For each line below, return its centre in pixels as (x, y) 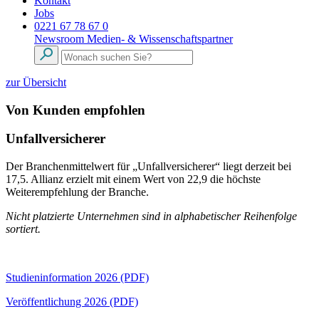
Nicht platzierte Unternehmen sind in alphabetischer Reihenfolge (151, 216)
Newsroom (61, 39)
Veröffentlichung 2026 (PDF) (72, 302)
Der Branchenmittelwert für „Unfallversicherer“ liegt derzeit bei (148, 167)
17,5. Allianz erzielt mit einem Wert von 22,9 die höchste (133, 179)
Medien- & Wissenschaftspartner (160, 39)
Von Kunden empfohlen (75, 110)
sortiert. (23, 229)
